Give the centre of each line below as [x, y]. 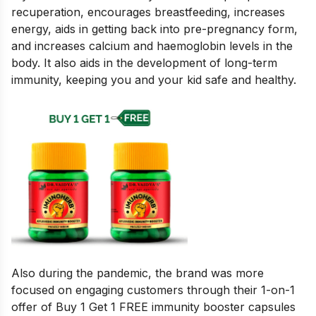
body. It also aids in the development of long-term [144, 62]
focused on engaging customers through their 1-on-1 [153, 290]
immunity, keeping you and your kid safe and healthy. [154, 79]
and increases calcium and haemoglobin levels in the [152, 45]
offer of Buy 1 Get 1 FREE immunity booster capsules [153, 306]
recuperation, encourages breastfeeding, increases [148, 12]
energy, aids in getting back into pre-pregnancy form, [154, 29]
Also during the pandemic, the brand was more [138, 273]
